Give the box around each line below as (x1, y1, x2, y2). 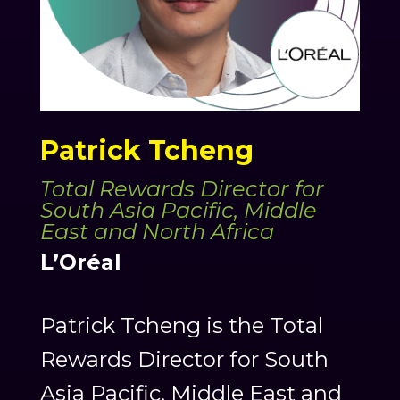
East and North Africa (39, 218, 274, 245)
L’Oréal (39, 248, 121, 275)
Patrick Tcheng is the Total (39, 312, 323, 338)
